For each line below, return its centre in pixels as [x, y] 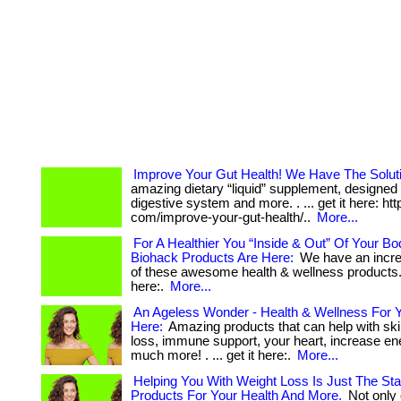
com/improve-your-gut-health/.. [222, 218]
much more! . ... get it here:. [213, 355]
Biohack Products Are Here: [212, 258]
